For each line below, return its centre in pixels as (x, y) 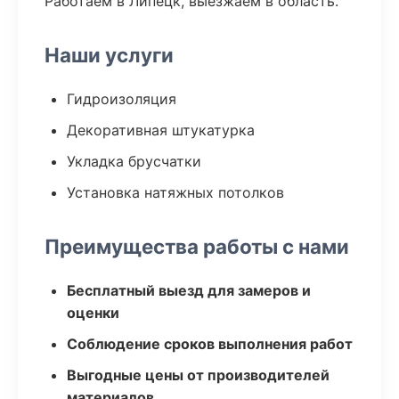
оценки (93, 313)
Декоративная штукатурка (161, 130)
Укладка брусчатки (134, 161)
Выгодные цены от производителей (198, 375)
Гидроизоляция (122, 99)
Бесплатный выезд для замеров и (189, 290)
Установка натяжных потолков (175, 192)
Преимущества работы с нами (197, 246)
